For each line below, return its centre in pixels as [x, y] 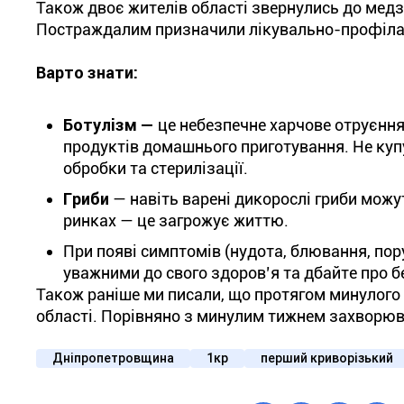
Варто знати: [87, 73]
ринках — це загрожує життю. [176, 220]
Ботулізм [100, 125]
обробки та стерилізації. [156, 168]
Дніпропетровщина [113, 358]
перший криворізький [327, 358]
